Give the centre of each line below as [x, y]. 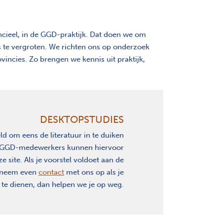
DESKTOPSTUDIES [82, 120]
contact [51, 172]
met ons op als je [94, 172]
